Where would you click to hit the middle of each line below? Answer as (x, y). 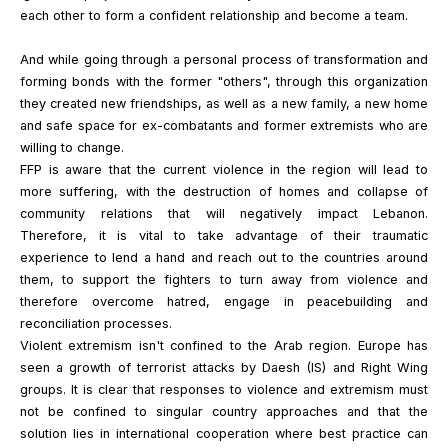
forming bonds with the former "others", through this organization (224, 81)
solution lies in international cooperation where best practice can (224, 433)
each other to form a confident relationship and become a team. (214, 15)
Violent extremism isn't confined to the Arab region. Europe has (224, 345)
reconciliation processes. (96, 323)
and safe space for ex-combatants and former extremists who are (224, 125)
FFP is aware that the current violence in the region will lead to (224, 169)
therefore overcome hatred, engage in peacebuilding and (224, 301)
